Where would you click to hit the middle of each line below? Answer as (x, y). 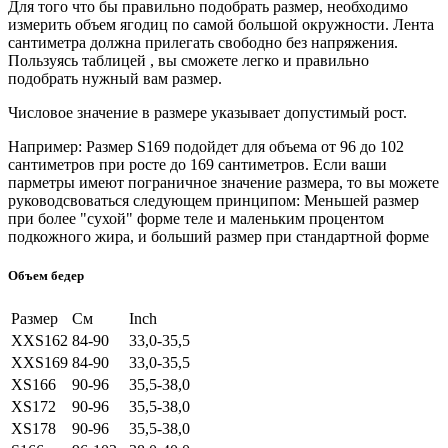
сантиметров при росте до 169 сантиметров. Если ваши (197, 165)
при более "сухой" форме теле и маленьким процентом (196, 219)
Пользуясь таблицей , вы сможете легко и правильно (188, 61)
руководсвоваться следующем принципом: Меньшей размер (213, 201)
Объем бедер (46, 276)
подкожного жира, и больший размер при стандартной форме (218, 237)
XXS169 (39, 362)
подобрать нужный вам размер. (115, 79)
